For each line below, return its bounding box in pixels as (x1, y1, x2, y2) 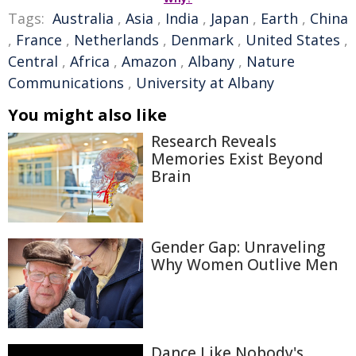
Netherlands (74, 30, 159, 49)
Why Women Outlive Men (151, 253, 338, 275)
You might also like (8, 104, 167, 126)
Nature (246, 52, 295, 71)
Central (8, 52, 58, 71)
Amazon (122, 52, 176, 71)
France (16, 30, 62, 49)
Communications (8, 73, 124, 92)
